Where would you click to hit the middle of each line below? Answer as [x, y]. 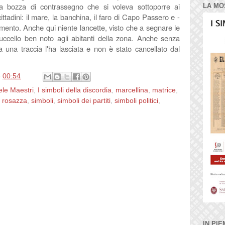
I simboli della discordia [75, 90]
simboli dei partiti [84, 100]
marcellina [132, 90]
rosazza [15, 100]
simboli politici [136, 100]
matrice [164, 90]
